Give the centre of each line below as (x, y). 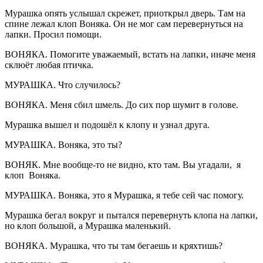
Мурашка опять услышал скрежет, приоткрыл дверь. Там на (125, 13)
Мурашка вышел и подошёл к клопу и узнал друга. (107, 124)
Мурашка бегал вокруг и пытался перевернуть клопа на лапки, (131, 215)
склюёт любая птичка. (49, 65)
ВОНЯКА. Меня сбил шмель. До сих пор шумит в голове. (122, 104)
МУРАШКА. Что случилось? (63, 85)
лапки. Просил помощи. (53, 34)
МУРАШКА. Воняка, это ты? (63, 144)
